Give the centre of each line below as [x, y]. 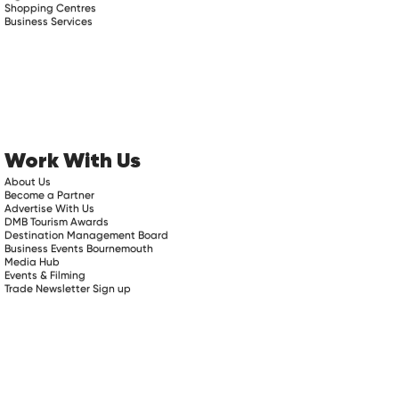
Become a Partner [50, 195]
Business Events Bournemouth [79, 248]
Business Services [49, 21]
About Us [28, 181]
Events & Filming [45, 275]
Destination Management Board [87, 235]
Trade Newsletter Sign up [68, 288]
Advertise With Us [50, 208]
